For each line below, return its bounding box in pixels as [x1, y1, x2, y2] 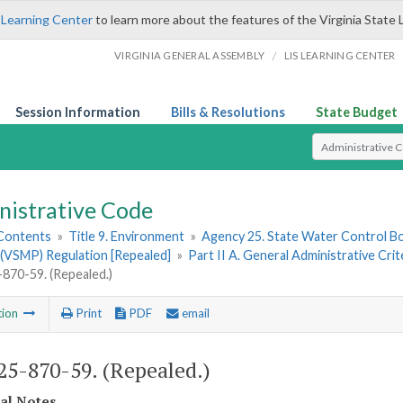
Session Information [15, 104, 140, 120]
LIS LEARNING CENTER [283, 49, 396, 61]
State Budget [316, 104, 398, 120]
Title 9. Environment [68, 228, 185, 245]
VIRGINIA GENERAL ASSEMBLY [114, 49, 265, 61]
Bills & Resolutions [171, 104, 285, 120]
